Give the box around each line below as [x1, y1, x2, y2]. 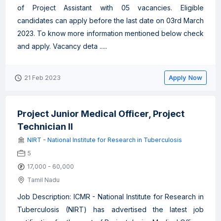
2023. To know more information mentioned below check [17, 29, 204, 37]
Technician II [17, 121, 73, 132]
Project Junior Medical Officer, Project [17, 109, 184, 119]
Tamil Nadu [27, 176, 60, 184]
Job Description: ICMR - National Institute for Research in [17, 192, 204, 201]
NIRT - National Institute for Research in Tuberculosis [27, 136, 182, 144]
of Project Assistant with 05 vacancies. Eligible [17, 3, 204, 12]
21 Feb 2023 [24, 74, 61, 81]
